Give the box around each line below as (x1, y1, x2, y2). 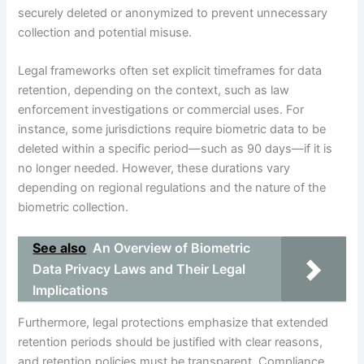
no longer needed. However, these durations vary (18, 161, 291, 176)
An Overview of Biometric (93, 239, 251, 256)
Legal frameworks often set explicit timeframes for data (18, 63, 323, 79)
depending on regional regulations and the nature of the (18, 180, 327, 196)
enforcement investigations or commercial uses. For (18, 102, 305, 118)
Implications (32, 281, 109, 298)
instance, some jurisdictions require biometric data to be (18, 122, 327, 137)
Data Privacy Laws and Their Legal (32, 260, 246, 277)
